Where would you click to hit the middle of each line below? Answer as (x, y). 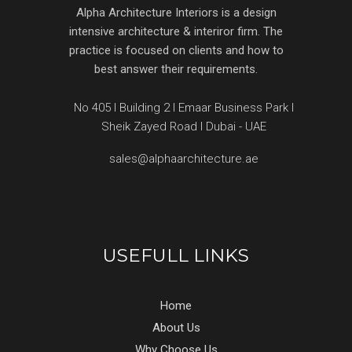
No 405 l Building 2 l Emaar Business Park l (183, 108)
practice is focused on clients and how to (176, 51)
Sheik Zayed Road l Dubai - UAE (183, 127)
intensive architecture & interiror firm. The (176, 32)
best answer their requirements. (176, 70)
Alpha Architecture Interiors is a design (176, 13)
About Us (176, 328)
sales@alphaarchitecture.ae (183, 159)
